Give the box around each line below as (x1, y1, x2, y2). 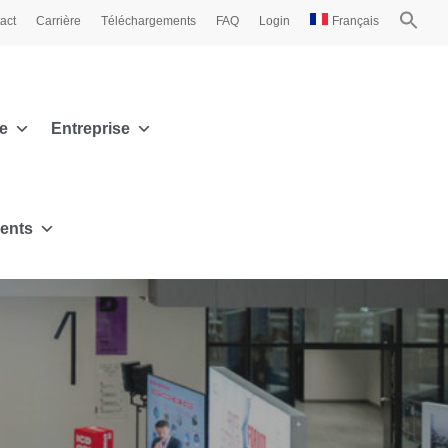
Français (332, 14, 379, 28)
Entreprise (50, 120, 130, 137)
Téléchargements (101, 14, 197, 28)
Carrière (36, 14, 82, 28)
